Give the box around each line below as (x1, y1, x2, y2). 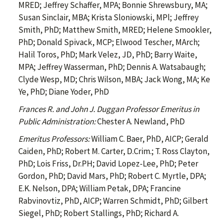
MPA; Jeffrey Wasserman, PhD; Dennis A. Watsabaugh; (18, 61, 206, 73)
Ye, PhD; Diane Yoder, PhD (18, 86, 109, 98)
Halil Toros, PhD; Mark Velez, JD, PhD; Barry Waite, (18, 49, 197, 60)
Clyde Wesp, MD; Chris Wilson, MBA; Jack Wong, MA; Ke (18, 74, 210, 85)
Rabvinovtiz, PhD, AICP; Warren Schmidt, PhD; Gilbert (18, 195, 208, 207)
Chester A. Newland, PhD (96, 116, 185, 127)
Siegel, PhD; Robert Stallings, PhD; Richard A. (18, 208, 179, 219)
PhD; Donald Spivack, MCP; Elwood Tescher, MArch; (18, 37, 200, 48)
